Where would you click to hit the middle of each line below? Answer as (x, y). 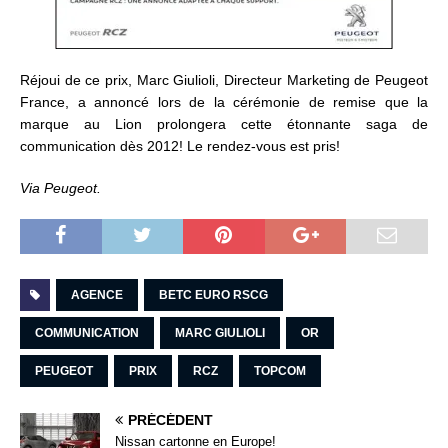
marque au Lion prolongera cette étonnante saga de (224, 124)
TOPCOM (280, 371)
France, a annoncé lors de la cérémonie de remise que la (224, 102)
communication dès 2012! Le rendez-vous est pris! (180, 146)
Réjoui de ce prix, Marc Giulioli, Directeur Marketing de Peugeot (224, 80)
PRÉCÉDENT (170, 420)
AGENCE (97, 295)
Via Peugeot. (60, 188)
